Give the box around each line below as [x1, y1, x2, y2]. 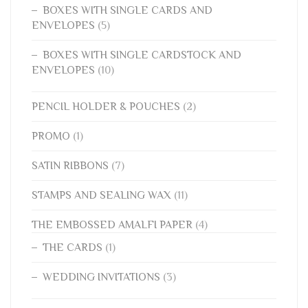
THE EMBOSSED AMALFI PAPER [32, 219, 192, 231]
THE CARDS [43, 241, 102, 254]
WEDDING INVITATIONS [43, 271, 160, 283]
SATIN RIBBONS [32, 159, 109, 172]
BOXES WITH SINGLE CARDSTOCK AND [43, 49, 241, 61]
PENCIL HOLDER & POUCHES [32, 100, 180, 113]
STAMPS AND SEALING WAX [32, 189, 171, 201]
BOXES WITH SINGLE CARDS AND [43, 4, 212, 16]
